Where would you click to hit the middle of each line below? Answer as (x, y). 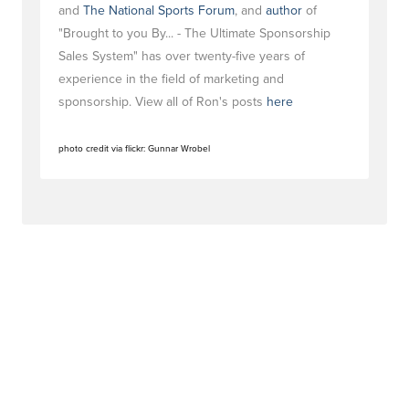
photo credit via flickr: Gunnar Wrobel (134, 149)
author (284, 10)
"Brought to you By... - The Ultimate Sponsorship (194, 33)
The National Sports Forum (159, 10)
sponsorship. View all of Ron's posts (163, 102)
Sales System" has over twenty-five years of (182, 56)
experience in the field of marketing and (171, 79)
